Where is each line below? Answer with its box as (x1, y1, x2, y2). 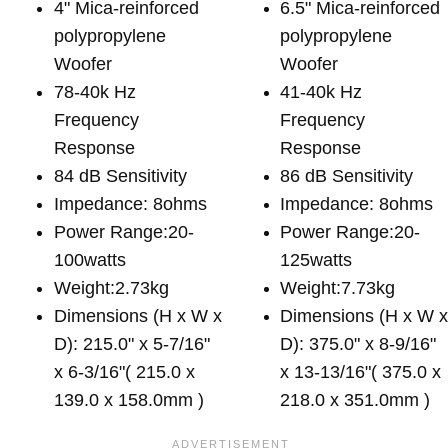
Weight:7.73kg (280, 277, 396, 298)
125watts (280, 249, 353, 270)
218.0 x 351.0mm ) (280, 389, 431, 410)
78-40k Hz (54, 81, 136, 102)
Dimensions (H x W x (54, 305, 222, 326)
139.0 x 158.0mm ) (54, 389, 204, 410)
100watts (54, 249, 126, 270)
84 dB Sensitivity (54, 165, 187, 186)
